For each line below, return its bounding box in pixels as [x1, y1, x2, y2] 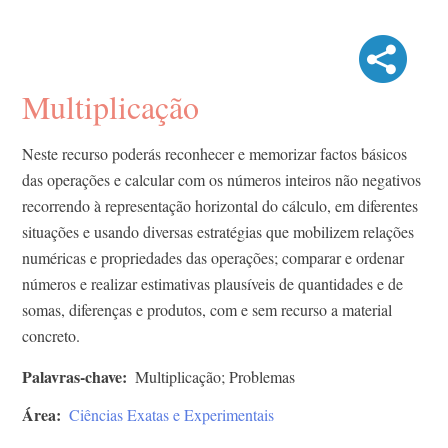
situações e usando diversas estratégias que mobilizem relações [22, 221, 414, 243]
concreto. [22, 325, 80, 347]
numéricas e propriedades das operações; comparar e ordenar [22, 247, 404, 269]
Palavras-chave [22, 365, 122, 389]
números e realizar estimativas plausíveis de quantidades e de [22, 273, 403, 295]
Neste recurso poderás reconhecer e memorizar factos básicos [22, 143, 407, 165]
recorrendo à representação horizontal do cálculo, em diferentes [22, 195, 418, 217]
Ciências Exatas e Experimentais [69, 404, 274, 426]
